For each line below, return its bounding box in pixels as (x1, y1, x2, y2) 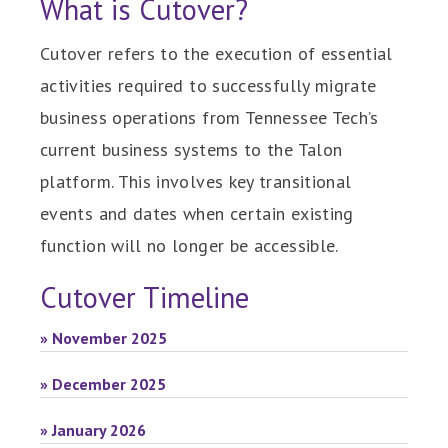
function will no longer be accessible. (40, 234, 339, 257)
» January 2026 (40, 420, 146, 440)
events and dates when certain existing (40, 202, 354, 225)
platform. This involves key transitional (40, 170, 352, 193)
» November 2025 (40, 328, 167, 348)
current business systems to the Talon (40, 138, 343, 161)
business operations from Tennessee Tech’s (40, 106, 379, 129)
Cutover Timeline (40, 279, 249, 316)
